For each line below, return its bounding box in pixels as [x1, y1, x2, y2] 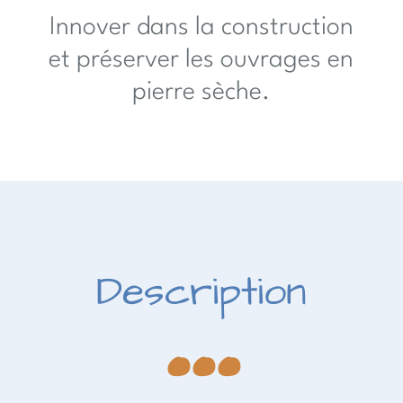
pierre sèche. [132, 80, 270, 106]
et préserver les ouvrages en [49, 48, 354, 74]
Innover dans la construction [49, 15, 354, 41]
